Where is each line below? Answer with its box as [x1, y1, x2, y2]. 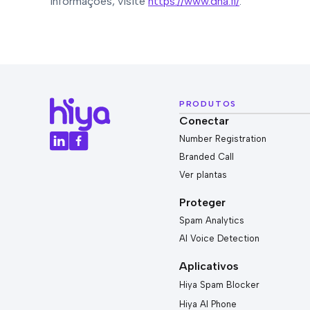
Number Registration [179, 134, 266, 144]
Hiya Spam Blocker [179, 280, 259, 290]
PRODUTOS [179, 99, 237, 109]
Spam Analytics [179, 215, 244, 226]
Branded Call [179, 152, 234, 162]
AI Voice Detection [179, 233, 259, 244]
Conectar [179, 114, 229, 127]
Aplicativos [179, 259, 239, 273]
